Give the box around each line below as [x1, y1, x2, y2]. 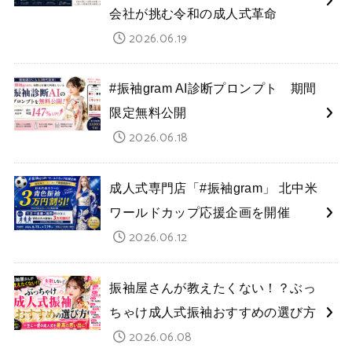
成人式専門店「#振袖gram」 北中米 [109, 181, 318, 196]
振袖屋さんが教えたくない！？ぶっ [109, 280, 317, 295]
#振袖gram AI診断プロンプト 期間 [109, 81, 317, 96]
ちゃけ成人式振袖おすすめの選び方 [109, 305, 317, 320]
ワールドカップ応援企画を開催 [109, 205, 291, 220]
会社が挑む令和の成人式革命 [109, 5, 277, 20]
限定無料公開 [109, 105, 187, 120]
